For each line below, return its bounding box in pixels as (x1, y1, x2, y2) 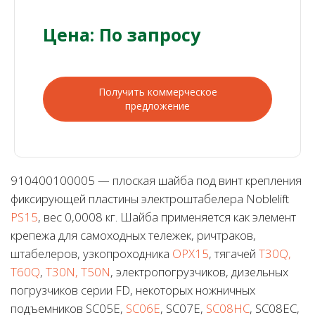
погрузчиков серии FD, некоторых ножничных (11, 281, 255, 298)
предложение (125, 98, 190, 112)
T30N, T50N (46, 263, 110, 280)
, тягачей (209, 245, 259, 262)
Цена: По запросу (43, 22, 200, 46)
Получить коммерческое (98, 84, 217, 98)
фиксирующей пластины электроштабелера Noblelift (11, 190, 289, 207)
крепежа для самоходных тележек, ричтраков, (11, 226, 256, 243)
